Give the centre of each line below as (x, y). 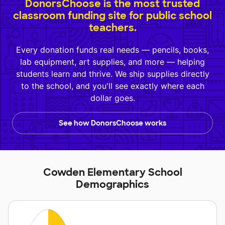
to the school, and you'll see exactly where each (113, 86)
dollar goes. (113, 98)
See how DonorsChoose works (113, 123)
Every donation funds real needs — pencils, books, (113, 49)
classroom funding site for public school (113, 15)
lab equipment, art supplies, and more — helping (113, 62)
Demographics (113, 184)
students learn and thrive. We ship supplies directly (113, 74)
